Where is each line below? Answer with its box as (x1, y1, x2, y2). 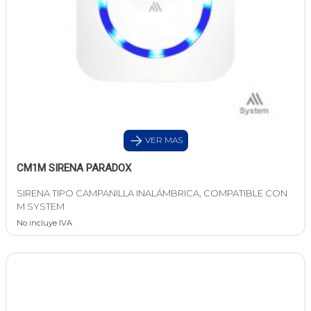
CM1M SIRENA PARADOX (17, 162, 131, 175)
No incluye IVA (17, 218, 72, 228)
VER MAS (142, 135, 183, 146)
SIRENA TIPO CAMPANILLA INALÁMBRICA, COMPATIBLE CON (17, 187, 287, 199)
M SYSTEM (17, 201, 65, 212)
